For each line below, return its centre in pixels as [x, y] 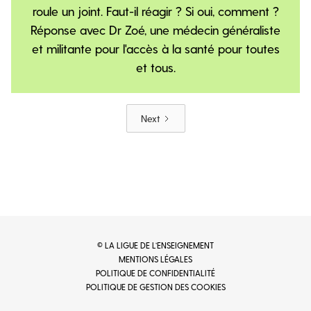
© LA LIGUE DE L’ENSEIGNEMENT [155, 245]
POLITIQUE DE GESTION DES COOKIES [155, 287]
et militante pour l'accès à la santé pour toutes [155, 48]
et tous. [155, 67]
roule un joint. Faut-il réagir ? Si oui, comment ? [155, 11]
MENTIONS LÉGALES [155, 259]
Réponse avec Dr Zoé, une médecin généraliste [155, 30]
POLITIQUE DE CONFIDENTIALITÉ [155, 273]
